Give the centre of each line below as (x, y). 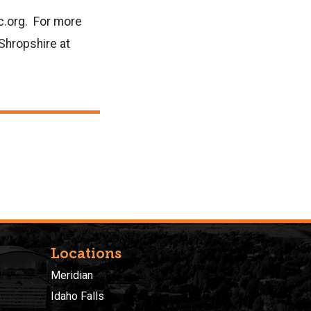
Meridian (72, 275)
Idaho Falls (77, 296)
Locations (86, 253)
